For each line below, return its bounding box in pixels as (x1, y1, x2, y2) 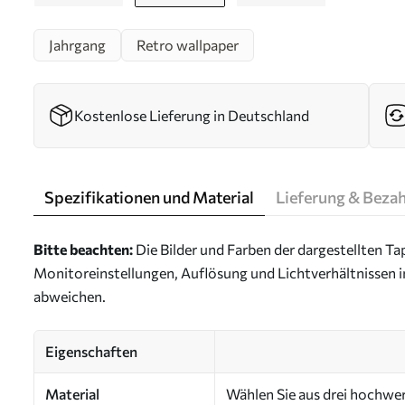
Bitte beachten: (33, 240, 133, 258)
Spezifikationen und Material (44, 187, 254, 207)
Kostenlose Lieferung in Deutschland (74, 107, 309, 124)
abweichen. (33, 287, 106, 305)
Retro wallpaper (137, 36, 239, 53)
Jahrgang (49, 36, 106, 53)
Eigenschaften (45, 343, 137, 360)
